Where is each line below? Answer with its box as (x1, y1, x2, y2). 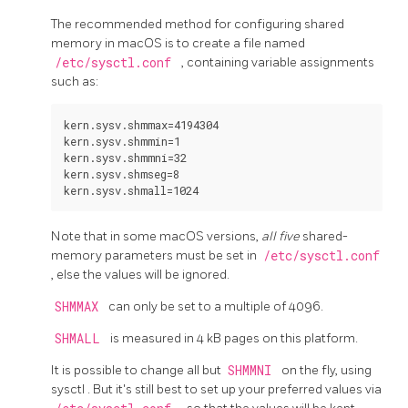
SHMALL (54, 330, 107, 347)
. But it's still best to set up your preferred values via (87, 381, 382, 397)
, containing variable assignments (181, 54, 374, 70)
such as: (51, 73, 98, 89)
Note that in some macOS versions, (51, 228, 261, 244)
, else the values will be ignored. (51, 266, 229, 282)
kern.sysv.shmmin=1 (64, 133, 180, 148)
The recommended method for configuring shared (51, 15, 344, 32)
